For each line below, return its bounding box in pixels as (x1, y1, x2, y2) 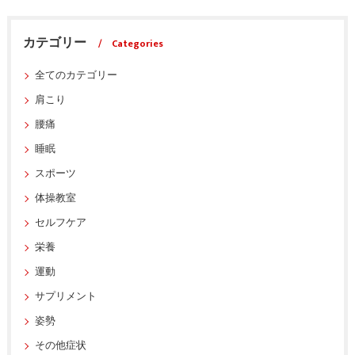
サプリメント (34, 288, 97, 305)
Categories (111, 35, 163, 52)
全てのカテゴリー (34, 67, 117, 84)
